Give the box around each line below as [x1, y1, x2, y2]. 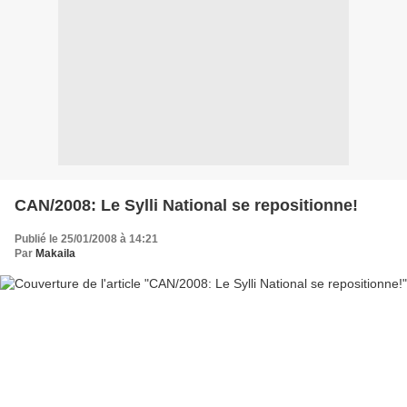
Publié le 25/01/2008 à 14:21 [15, 233, 158, 245]
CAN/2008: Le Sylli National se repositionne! [15, 196, 358, 214]
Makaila [35, 247, 75, 260]
